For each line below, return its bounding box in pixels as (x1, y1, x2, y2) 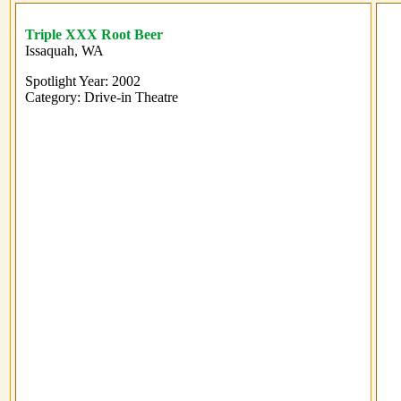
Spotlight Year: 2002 (25, 73, 141, 90)
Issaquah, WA (25, 43, 104, 59)
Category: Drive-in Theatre (25, 90, 178, 106)
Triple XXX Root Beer (25, 27, 163, 43)
